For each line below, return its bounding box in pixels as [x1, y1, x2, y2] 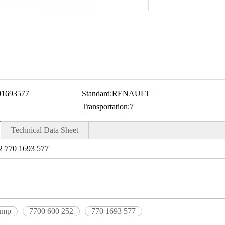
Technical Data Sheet [11, 126, 78, 134]
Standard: [81, 89, 112, 98]
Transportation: [81, 102, 130, 111]
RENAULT [111, 89, 150, 98]
